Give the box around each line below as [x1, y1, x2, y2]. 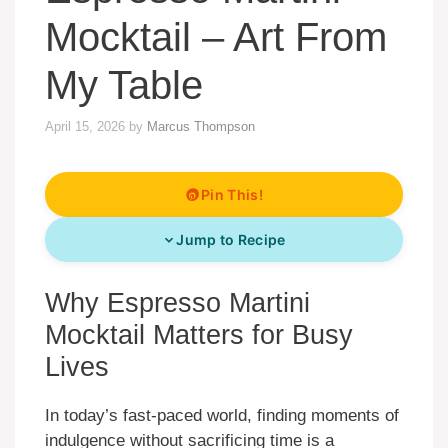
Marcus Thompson [147, 119, 255, 135]
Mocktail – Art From [45, 14, 387, 59]
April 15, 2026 [45, 119, 125, 135]
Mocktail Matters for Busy [45, 320, 353, 351]
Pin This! [201, 186, 263, 204]
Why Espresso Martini [45, 288, 310, 319]
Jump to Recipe [176, 231, 286, 249]
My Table [45, 62, 203, 107]
